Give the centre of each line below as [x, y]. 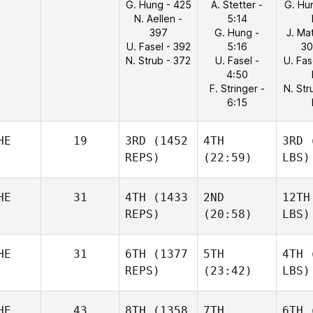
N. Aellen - [158, 19]
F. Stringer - [237, 88]
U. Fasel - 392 [158, 46]
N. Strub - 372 [158, 60]
